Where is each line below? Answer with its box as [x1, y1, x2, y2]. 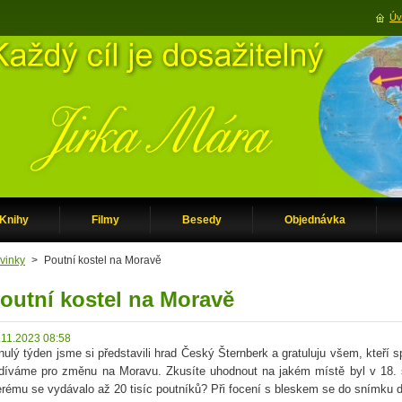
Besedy [182, 214, 222, 226]
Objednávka [284, 214, 345, 226]
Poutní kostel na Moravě [44, 255, 162, 266]
